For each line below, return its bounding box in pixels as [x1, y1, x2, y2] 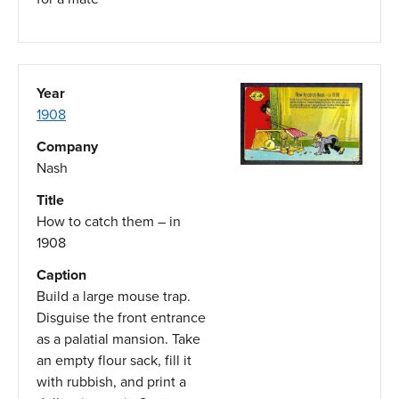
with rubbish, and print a [37, 370, 186, 392]
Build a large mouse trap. [37, 285, 191, 306]
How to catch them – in [37, 210, 181, 232]
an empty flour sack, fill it [37, 349, 191, 370]
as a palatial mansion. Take [37, 328, 200, 349]
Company [37, 135, 98, 157]
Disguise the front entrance [37, 306, 206, 328]
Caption [37, 264, 86, 285]
